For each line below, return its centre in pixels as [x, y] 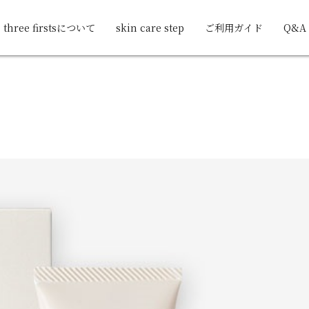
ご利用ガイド [233, 27]
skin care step [150, 27]
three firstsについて [49, 27]
